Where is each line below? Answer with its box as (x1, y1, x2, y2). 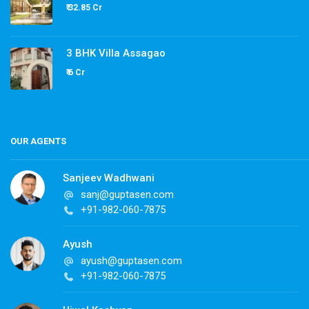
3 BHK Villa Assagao (66, 47, 166, 60)
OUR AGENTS (10, 136, 66, 147)
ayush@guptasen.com (81, 255, 183, 268)
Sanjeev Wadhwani (63, 172, 154, 185)
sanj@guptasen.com (81, 188, 175, 201)
